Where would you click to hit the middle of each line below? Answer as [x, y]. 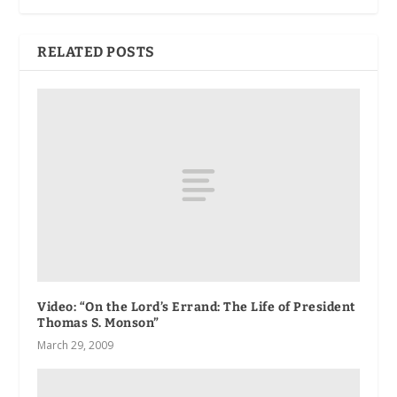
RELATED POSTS [96, 52]
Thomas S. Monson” [98, 323]
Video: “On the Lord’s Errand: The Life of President [197, 307]
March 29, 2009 [76, 345]
